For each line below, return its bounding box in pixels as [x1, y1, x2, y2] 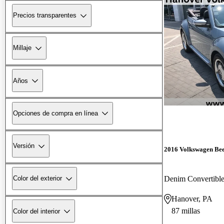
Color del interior [13, 207, 60, 215]
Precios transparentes [13, 11, 76, 19]
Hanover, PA [171, 194, 212, 203]
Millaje [13, 44, 31, 52]
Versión [13, 142, 34, 150]
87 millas [171, 206, 200, 215]
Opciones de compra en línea [13, 109, 98, 117]
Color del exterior [13, 174, 62, 182]
